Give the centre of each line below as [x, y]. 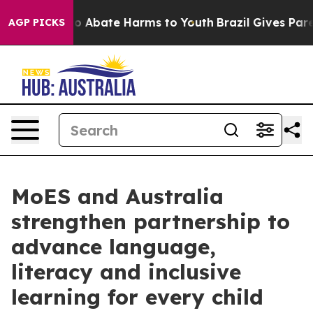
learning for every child [137, 297]
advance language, [114, 247]
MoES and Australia [117, 196]
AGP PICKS [37, 22]
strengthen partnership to [151, 221]
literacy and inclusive [126, 272]
